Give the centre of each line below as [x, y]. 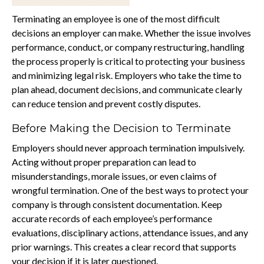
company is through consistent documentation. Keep [117, 204]
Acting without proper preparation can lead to [104, 161]
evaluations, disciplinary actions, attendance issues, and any [130, 232]
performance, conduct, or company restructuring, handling [128, 47]
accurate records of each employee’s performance [112, 218]
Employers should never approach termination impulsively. [128, 147]
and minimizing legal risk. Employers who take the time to [127, 75]
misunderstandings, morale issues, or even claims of [114, 176]
